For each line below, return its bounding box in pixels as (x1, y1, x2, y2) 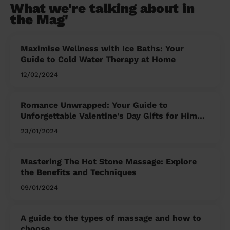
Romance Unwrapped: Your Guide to (21, 100, 168, 110)
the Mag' (10, 12, 68, 28)
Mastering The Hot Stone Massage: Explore (21, 157, 197, 167)
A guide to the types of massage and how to (21, 213, 201, 223)
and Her (21, 122, 52, 132)
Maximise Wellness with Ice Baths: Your (21, 44, 184, 54)
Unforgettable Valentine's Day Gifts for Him (21, 111, 197, 121)
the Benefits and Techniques (21, 167, 137, 178)
